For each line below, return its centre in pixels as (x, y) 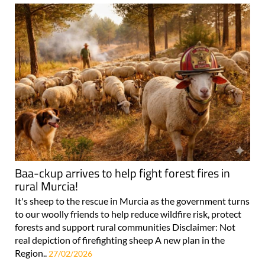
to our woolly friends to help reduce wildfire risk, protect (128, 214)
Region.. (32, 253)
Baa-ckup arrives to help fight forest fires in (122, 173)
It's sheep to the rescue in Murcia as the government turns (132, 201)
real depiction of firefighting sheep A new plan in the (120, 240)
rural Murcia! (46, 186)
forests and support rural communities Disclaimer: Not (125, 227)
